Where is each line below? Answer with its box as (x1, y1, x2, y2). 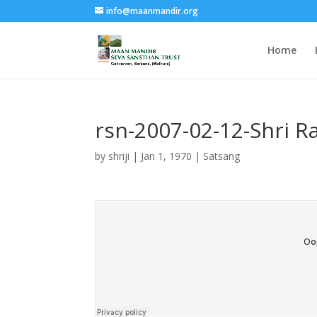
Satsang (203, 149, 241, 163)
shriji (108, 149, 130, 163)
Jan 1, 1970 (141, 149, 192, 163)
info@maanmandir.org (106, 5, 199, 17)
